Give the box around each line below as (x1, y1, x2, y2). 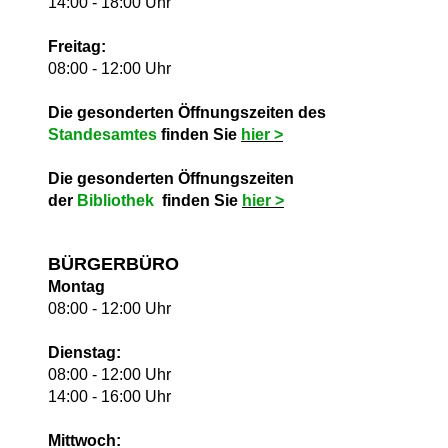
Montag (48, 278, 105, 296)
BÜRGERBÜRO (48, 254, 179, 275)
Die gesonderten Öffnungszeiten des (48, 104, 326, 122)
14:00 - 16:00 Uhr (48, 388, 171, 406)
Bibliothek (77, 192, 154, 210)
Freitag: (48, 38, 106, 56)
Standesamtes (48, 126, 161, 144)
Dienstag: (48, 344, 121, 362)
